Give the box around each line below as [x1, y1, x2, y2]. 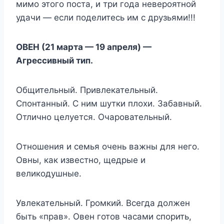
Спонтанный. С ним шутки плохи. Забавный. [16, 98, 202, 108]
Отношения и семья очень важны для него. [16, 141, 199, 151]
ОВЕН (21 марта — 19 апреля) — [16, 41, 151, 52]
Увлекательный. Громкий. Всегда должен [16, 197, 190, 208]
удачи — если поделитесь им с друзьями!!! [16, 12, 195, 22]
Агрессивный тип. [16, 55, 93, 65]
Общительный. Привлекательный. [16, 84, 158, 95]
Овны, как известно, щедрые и [16, 154, 145, 165]
